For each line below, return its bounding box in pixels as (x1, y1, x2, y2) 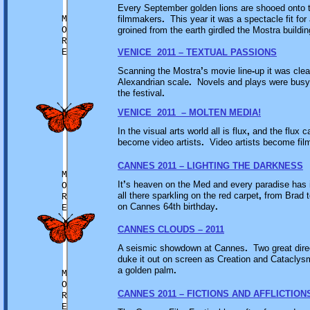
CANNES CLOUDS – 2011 (118, 224, 224, 235)
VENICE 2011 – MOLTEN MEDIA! (118, 107, 261, 118)
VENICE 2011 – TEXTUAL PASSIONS (118, 47, 277, 57)
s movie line (203, 66, 252, 76)
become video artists (118, 137, 201, 147)
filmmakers (118, 14, 162, 24)
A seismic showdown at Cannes (118, 243, 245, 253)
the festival (118, 88, 162, 98)
